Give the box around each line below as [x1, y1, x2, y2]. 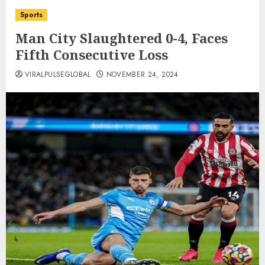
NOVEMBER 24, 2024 [106, 69, 179, 80]
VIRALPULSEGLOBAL [25, 69, 91, 80]
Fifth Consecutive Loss [15, 46, 168, 63]
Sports [20, 9, 43, 20]
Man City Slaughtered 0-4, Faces [15, 29, 228, 47]
